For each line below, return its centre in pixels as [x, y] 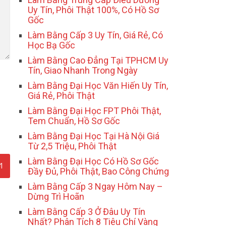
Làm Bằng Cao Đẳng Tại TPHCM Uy [98, 61]
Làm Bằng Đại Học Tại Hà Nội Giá [94, 136]
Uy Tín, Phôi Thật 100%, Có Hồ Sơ [93, 10]
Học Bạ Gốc [51, 45]
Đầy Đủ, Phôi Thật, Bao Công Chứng [98, 172]
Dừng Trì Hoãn [56, 197]
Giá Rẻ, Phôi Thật [61, 96]
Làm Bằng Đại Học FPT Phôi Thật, [94, 111]
